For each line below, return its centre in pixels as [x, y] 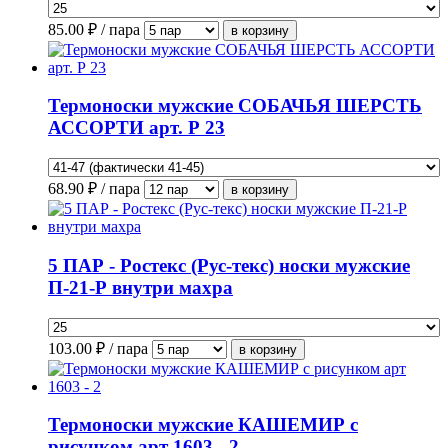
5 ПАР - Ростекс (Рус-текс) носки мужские [229, 265]
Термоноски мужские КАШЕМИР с [203, 425]
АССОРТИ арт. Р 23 [136, 128]
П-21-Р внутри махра [140, 287]
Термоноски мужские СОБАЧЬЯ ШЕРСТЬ [235, 106]
